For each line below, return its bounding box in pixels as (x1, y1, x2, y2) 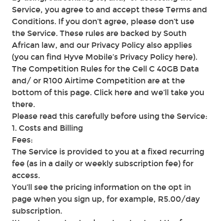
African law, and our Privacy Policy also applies (12, 40, 192, 50)
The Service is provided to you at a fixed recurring (12, 147, 204, 156)
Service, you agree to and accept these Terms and (12, 5, 207, 14)
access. (12, 171, 40, 180)
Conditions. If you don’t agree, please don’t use (12, 17, 194, 26)
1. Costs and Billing (12, 123, 83, 133)
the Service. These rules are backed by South (12, 29, 186, 38)
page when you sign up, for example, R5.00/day (12, 194, 200, 204)
